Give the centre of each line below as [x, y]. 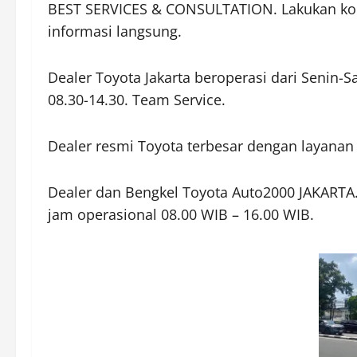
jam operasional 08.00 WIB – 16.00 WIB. [181, 215]
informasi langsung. [115, 31]
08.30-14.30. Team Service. [137, 100]
